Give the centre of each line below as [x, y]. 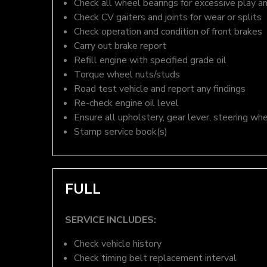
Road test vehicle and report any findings [160, 89]
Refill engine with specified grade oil [150, 60]
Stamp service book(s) [121, 132]
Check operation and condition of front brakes [168, 32]
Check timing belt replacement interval [155, 258]
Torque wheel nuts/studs [127, 74]
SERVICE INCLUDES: [111, 220]
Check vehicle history [118, 244]
